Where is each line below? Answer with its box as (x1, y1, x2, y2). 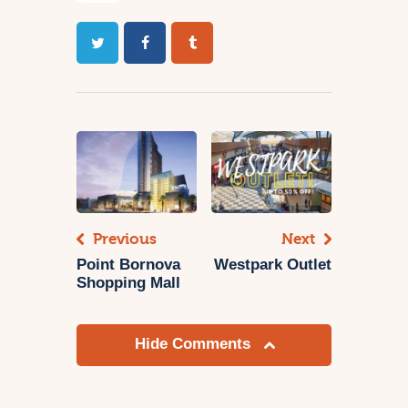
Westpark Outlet (214, 255, 331, 273)
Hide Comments (135, 335, 255, 353)
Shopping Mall (76, 273, 180, 291)
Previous (93, 229, 157, 248)
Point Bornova (76, 255, 180, 273)
